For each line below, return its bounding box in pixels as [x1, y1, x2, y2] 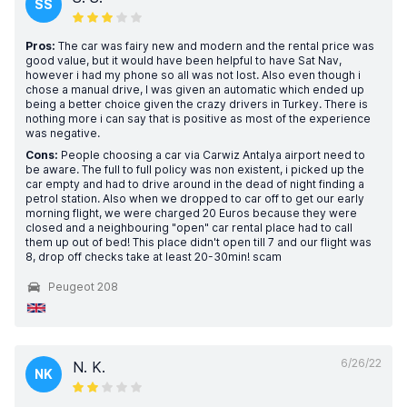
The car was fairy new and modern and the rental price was [55, 39, 374, 53]
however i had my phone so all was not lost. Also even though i [25, 68, 361, 82]
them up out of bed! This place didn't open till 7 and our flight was [25, 235, 372, 249]
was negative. [25, 126, 100, 140]
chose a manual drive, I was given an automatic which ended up [25, 83, 364, 96]
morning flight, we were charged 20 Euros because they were [25, 206, 357, 220]
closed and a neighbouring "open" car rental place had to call [25, 221, 352, 234]
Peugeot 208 [48, 280, 118, 293]
